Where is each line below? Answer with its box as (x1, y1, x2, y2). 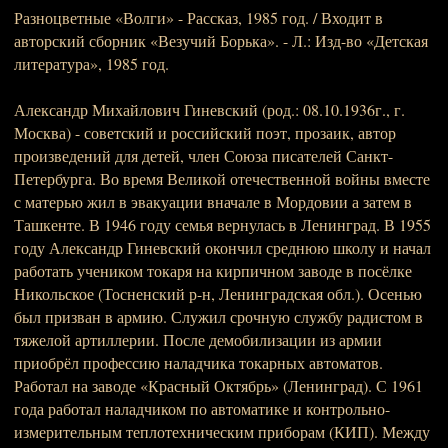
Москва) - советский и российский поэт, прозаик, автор (14, 122, 396, 143)
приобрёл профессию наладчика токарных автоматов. (14, 352, 383, 373)
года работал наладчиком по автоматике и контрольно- (14, 398, 390, 419)
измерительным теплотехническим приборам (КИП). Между (14, 421, 430, 442)
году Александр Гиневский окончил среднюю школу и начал (14, 237, 431, 258)
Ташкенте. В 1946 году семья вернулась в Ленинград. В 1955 (14, 214, 431, 235)
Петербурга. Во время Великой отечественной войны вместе (14, 168, 430, 189)
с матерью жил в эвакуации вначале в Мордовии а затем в (14, 191, 412, 212)
